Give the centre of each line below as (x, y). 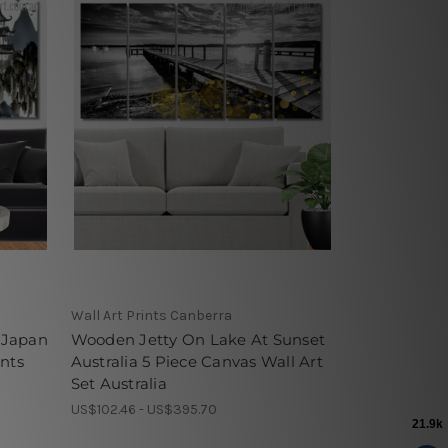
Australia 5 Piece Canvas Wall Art (196, 361)
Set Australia (118, 383)
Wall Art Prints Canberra (151, 315)
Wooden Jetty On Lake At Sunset (198, 339)
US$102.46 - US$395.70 (143, 409)
